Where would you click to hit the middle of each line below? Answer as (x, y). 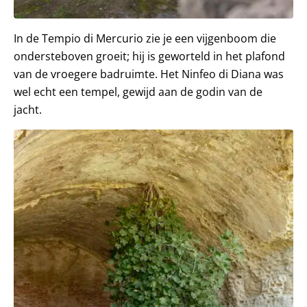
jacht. (28, 110)
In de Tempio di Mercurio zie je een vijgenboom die (145, 39)
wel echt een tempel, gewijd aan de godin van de (138, 92)
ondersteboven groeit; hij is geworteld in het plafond (149, 57)
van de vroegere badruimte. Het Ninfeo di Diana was (149, 74)
